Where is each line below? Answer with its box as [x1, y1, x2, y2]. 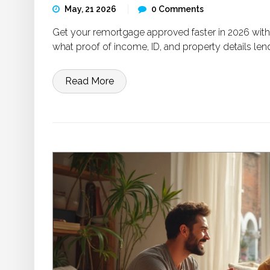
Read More [65, 75, 114, 87]
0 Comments [151, 4, 204, 14]
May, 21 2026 [64, 4, 118, 14]
